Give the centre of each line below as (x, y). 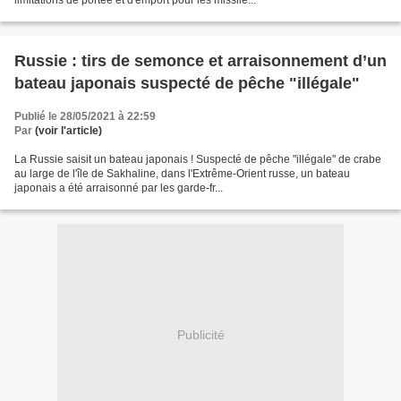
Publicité (200, 335)
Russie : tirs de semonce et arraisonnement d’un (200, 60)
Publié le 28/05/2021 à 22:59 (85, 116)
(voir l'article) (68, 130)
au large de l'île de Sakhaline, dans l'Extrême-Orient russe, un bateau (182, 173)
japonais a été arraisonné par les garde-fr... (119, 188)
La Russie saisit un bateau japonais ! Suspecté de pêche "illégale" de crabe (198, 159)
